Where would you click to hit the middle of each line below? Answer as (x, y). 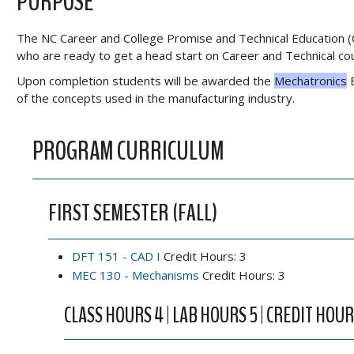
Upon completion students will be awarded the (145, 81)
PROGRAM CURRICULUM (128, 151)
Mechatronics (311, 81)
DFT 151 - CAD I (116, 256)
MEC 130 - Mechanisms (136, 275)
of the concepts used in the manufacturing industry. (156, 98)
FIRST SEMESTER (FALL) (133, 213)
